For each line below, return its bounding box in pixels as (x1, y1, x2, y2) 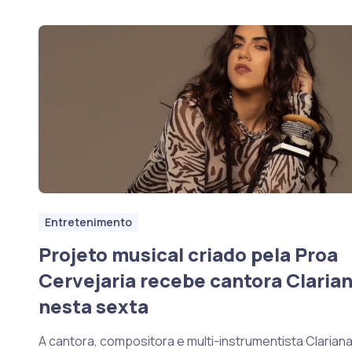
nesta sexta (38, 293, 148, 319)
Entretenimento (44, 214, 132, 230)
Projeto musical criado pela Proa (38, 241, 338, 267)
